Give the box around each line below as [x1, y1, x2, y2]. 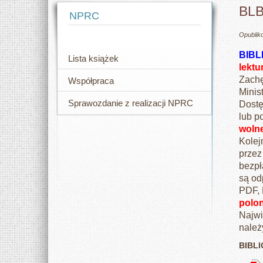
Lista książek [68, 53, 119, 63]
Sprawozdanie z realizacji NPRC [68, 97, 193, 108]
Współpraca [68, 75, 114, 86]
